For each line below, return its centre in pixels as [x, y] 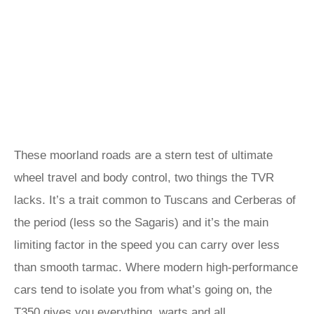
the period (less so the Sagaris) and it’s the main [141, 223]
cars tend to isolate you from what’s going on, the [143, 290]
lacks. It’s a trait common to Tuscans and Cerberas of [155, 200]
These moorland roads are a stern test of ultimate [143, 155]
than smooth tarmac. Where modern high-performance [156, 267]
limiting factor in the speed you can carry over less [147, 245]
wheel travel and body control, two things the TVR [144, 178]
